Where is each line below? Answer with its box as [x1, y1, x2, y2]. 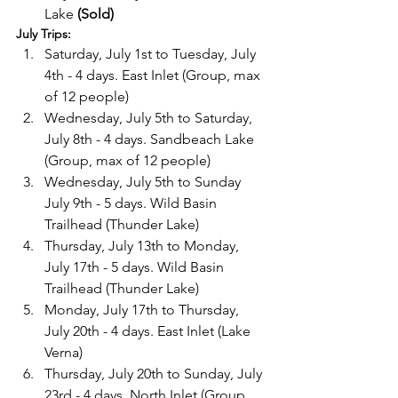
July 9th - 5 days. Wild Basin [44, 195, 220, 211]
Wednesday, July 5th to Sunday [44, 173, 244, 190]
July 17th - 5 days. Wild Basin [44, 259, 227, 275]
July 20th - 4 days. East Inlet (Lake [44, 322, 254, 339]
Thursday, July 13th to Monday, [44, 237, 243, 254]
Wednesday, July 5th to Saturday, [44, 109, 256, 126]
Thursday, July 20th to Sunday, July [44, 365, 266, 382]
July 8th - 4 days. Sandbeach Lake [44, 131, 258, 147]
